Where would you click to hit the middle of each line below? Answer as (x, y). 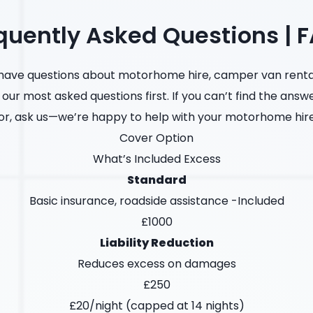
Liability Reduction (156, 243)
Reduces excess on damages (156, 264)
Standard (156, 180)
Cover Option (156, 138)
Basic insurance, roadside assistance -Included (156, 201)
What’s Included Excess (156, 159)
